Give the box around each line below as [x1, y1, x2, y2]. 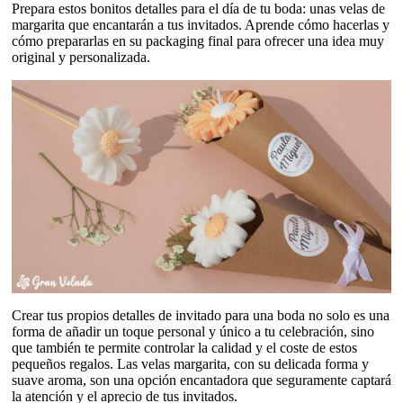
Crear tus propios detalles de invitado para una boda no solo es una [12, 307, 390, 323]
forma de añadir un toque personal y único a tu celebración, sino [12, 323, 374, 339]
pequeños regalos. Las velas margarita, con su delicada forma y [12, 355, 369, 372]
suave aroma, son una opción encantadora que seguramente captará [12, 372, 391, 388]
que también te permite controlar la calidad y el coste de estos [12, 339, 357, 355]
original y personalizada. [12, 49, 150, 65]
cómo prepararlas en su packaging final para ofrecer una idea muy [12, 32, 384, 49]
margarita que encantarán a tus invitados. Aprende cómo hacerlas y [12, 16, 390, 32]
